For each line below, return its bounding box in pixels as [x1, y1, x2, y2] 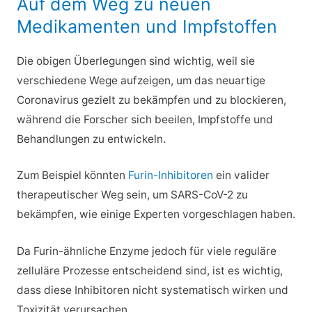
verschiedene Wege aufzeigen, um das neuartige [16, 73, 265, 87]
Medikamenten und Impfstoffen [16, 15, 277, 37]
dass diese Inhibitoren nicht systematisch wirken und [16, 283, 288, 297]
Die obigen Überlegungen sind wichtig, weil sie [16, 54, 255, 68]
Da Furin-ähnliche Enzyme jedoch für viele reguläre [16, 244, 276, 258]
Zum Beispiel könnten [16, 169, 128, 182]
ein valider [212, 169, 270, 182]
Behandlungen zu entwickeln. [16, 132, 166, 146]
